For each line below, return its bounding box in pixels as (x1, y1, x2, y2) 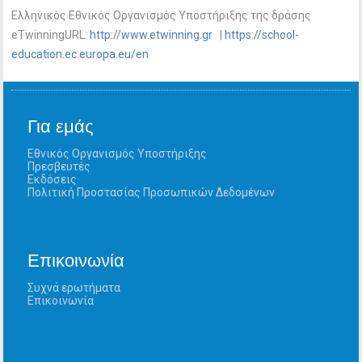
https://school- (225, 28, 300, 41)
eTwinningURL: (11, 28, 90, 41)
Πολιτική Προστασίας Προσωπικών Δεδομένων (27, 186, 276, 199)
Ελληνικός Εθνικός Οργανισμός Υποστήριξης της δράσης (11, 9, 312, 22)
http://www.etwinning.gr (90, 28, 213, 41)
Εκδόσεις (27, 173, 78, 186)
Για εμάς (27, 116, 95, 137)
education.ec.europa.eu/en (11, 48, 149, 61)
